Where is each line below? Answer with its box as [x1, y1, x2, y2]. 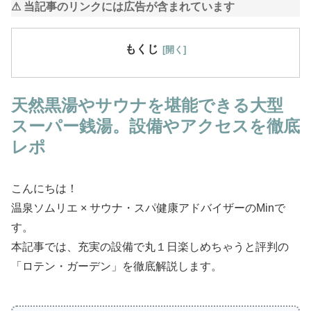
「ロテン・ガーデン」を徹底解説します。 [11, 260, 222, 273]
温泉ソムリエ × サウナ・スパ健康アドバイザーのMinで [11, 202, 285, 215]
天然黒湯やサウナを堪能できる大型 [11, 95, 283, 115]
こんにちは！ [11, 183, 78, 195]
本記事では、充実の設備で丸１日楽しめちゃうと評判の [11, 241, 289, 253]
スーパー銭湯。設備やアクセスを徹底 [11, 116, 300, 135]
